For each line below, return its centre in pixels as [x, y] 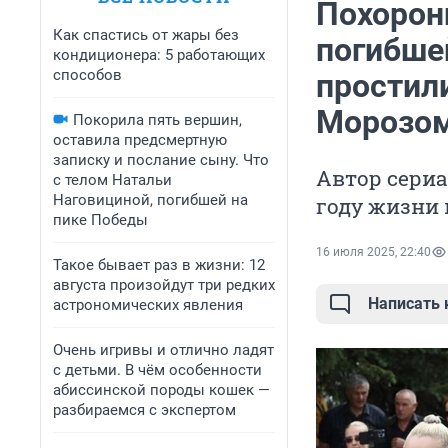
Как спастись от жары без [146, 35]
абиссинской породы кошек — [161, 390]
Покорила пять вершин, [157, 120]
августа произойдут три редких [164, 285]
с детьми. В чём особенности [157, 370]
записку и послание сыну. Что [161, 160]
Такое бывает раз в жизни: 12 [159, 265]
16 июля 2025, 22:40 [373, 252]
